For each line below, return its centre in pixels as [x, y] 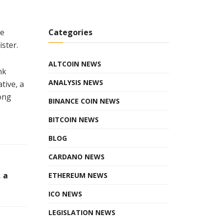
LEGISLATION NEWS [82, 212]
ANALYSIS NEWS [76, 82]
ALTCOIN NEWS [75, 64]
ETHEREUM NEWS [78, 175]
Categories [70, 32]
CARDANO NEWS [76, 156]
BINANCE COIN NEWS [84, 101]
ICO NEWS [65, 194]
